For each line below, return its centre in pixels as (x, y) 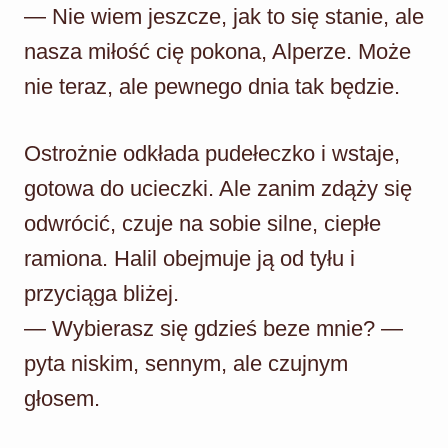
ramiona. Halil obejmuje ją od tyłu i (189, 258)
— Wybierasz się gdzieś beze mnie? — (213, 328)
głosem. (62, 398)
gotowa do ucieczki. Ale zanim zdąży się (218, 188)
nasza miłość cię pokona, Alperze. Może (217, 51)
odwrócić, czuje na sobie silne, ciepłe (202, 223)
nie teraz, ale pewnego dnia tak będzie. (212, 86)
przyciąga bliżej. (101, 293)
